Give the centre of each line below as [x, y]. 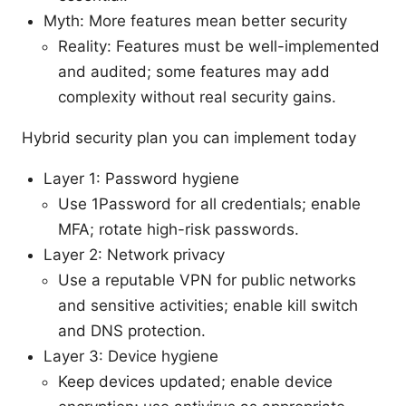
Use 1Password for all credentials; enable [209, 203]
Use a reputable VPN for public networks [207, 280]
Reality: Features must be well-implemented [219, 46]
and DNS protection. [132, 330]
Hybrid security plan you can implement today [189, 137]
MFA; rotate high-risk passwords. [179, 229]
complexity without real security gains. [197, 97]
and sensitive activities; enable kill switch [208, 305]
